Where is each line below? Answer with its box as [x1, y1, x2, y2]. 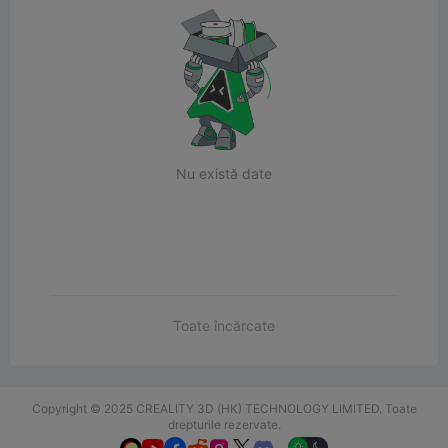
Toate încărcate [173, 317, 275, 334]
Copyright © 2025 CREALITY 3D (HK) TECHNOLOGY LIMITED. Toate [31, 401, 417, 416]
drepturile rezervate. [167, 417, 281, 432]
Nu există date [176, 164, 272, 182]
